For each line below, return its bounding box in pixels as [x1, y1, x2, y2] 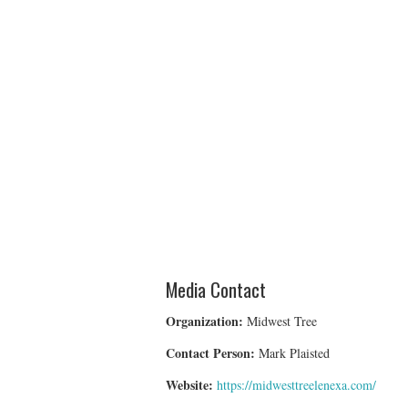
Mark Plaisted [255, 343, 330, 362]
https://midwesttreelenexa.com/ [217, 375, 376, 393]
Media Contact [166, 274, 266, 303]
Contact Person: [166, 342, 255, 362]
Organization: [166, 311, 243, 331]
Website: [166, 374, 213, 394]
